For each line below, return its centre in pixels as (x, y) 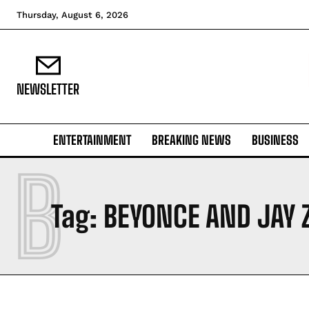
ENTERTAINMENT (92, 140)
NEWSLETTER (48, 89)
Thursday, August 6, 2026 (72, 15)
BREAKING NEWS (191, 140)
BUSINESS (275, 140)
